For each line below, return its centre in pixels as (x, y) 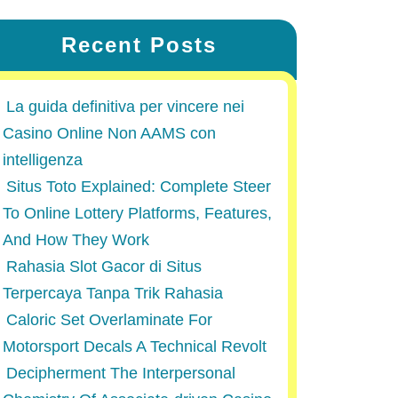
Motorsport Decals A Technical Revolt (135, 346)
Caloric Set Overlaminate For (109, 320)
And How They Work (76, 240)
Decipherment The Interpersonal (121, 373)
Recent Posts (139, 45)
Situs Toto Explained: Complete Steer (139, 187)
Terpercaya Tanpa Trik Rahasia (113, 293)
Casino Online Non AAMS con (109, 133)
